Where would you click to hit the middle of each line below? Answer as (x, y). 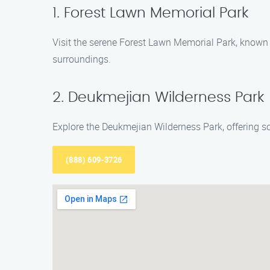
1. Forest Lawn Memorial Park (150, 13)
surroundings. (82, 59)
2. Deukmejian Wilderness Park (158, 98)
